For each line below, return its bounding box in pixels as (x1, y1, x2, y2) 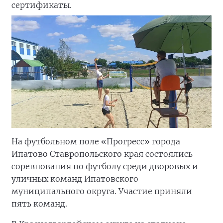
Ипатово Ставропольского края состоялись (11, 149, 193, 159)
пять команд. (11, 199, 67, 209)
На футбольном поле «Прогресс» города (11, 136, 180, 147)
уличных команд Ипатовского (11, 174, 138, 184)
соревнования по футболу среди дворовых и (11, 161, 198, 172)
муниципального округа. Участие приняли (11, 186, 192, 197)
